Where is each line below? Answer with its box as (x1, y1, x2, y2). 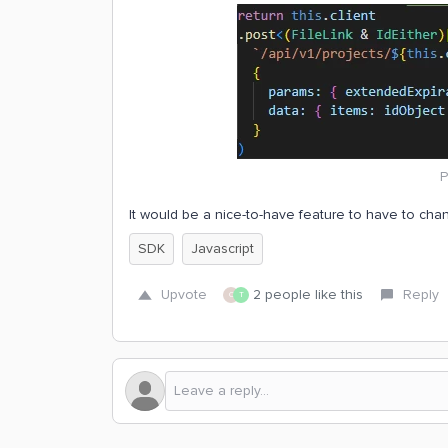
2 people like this (253, 286, 363, 303)
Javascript (191, 240, 254, 257)
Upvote (161, 286, 207, 303)
